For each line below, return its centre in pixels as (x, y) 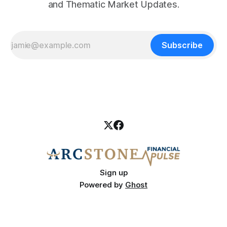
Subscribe (182, 45)
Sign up (113, 173)
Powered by (102, 185)
